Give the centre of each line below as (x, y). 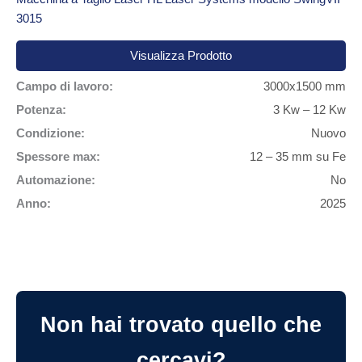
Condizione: (51, 133)
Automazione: (56, 180)
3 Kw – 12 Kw (309, 109)
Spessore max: (58, 156)
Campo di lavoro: (65, 86)
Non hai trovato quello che (181, 324)
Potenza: (41, 109)
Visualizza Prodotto (181, 55)
